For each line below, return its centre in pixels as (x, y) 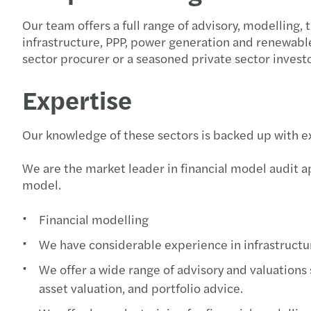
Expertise (77, 99)
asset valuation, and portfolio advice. (141, 288)
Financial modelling (94, 219)
